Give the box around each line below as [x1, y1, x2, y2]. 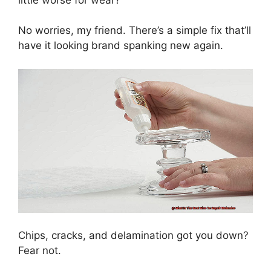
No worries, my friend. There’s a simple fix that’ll [18, 24, 251, 37]
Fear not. [18, 244, 61, 257]
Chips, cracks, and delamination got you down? [18, 229, 249, 242]
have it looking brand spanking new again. [18, 39, 223, 52]
